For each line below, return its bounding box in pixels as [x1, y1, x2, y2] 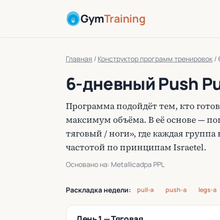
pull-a [137, 186, 154, 194]
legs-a [198, 186, 217, 194]
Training [104, 11, 146, 26]
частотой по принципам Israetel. [66, 141, 206, 153]
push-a [165, 186, 187, 194]
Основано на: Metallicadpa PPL [66, 160, 165, 169]
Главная [66, 54, 92, 63]
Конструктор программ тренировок [98, 54, 213, 63]
